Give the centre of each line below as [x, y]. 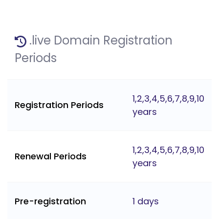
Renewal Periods [51, 156]
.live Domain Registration [99, 41]
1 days [146, 201]
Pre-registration [50, 201]
